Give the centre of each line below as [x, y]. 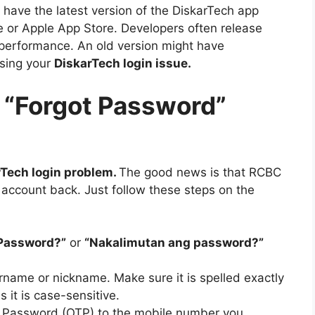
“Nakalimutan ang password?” [174, 243]
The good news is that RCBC [200, 172]
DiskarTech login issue [121, 64]
